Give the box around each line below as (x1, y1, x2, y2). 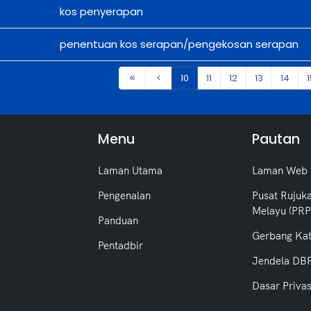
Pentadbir (98, 239, 143, 253)
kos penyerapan (59, 4, 143, 19)
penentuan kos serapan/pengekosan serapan (59, 37, 299, 52)
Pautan (251, 130, 300, 149)
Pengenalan (98, 189, 151, 203)
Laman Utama (98, 164, 162, 178)
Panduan (98, 214, 138, 228)
